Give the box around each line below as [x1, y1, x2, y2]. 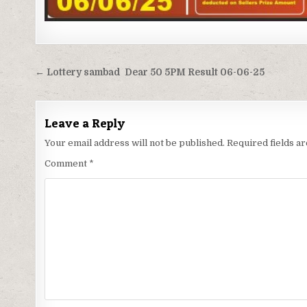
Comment [45, 158, 90, 169]
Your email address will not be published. [45, 138, 225, 149]
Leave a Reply [45, 116, 125, 131]
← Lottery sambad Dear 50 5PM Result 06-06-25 [35, 67, 265, 78]
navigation [34, 80, 130, 106]
